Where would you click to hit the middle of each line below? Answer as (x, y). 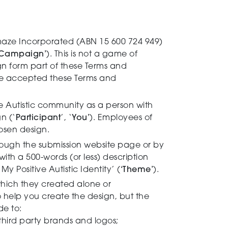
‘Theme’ (137, 170)
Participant (38, 118)
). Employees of (121, 118)
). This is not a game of (92, 54)
